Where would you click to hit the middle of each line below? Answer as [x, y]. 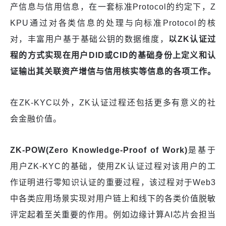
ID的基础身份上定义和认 [168, 55]
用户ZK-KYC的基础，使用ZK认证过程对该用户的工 [113, 166]
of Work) [167, 150]
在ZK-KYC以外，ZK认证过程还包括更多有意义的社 [113, 102]
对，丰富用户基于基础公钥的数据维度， [90, 39]
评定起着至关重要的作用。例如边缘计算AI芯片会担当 [113, 214]
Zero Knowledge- [86, 150]
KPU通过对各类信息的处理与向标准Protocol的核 [113, 23]
